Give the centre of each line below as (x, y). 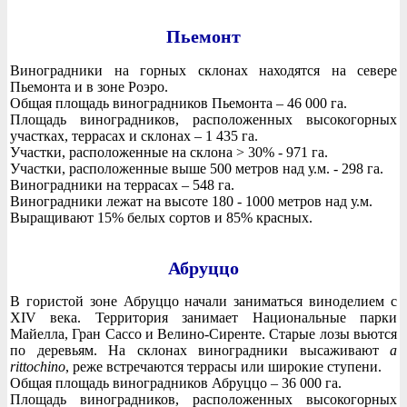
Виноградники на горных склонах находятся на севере (203, 71)
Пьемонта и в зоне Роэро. (89, 87)
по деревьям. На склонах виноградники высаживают (200, 351)
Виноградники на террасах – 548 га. (122, 185)
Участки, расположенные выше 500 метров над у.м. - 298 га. (197, 169)
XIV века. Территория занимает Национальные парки (203, 318)
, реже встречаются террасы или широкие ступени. (223, 367)
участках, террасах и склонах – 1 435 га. (134, 136)
